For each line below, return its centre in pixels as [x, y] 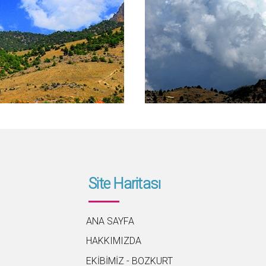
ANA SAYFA [110, 221]
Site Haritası [125, 184]
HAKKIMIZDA [114, 241]
